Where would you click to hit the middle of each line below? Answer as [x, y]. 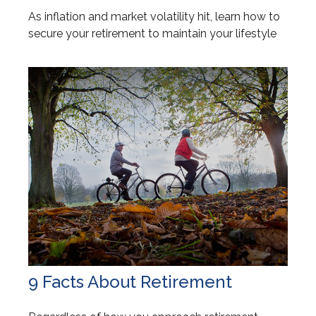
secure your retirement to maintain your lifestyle [152, 34]
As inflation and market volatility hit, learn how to [154, 17]
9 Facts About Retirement [130, 282]
